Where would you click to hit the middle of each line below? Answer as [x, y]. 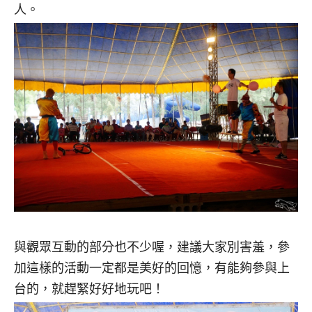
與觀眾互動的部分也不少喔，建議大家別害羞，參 [152, 247]
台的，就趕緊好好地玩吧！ [89, 289]
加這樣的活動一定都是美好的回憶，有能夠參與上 [152, 268]
